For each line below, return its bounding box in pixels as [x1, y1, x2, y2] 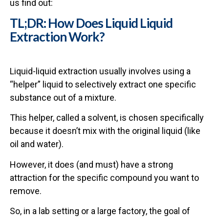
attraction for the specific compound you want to [10, 172, 199, 183]
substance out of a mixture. [10, 92, 116, 103]
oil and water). [10, 139, 64, 150]
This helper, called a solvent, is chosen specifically [10, 112, 204, 123]
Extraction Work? [10, 28, 105, 44]
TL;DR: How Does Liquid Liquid [10, 15, 173, 31]
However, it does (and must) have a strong [10, 159, 173, 170]
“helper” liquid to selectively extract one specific [10, 79, 196, 89]
